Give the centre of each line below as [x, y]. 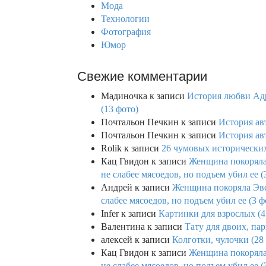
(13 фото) [120, 109]
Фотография [126, 32]
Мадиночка [124, 96]
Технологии [125, 19]
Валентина [123, 227]
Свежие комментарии [142, 77]
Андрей [117, 188]
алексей [117, 240]
